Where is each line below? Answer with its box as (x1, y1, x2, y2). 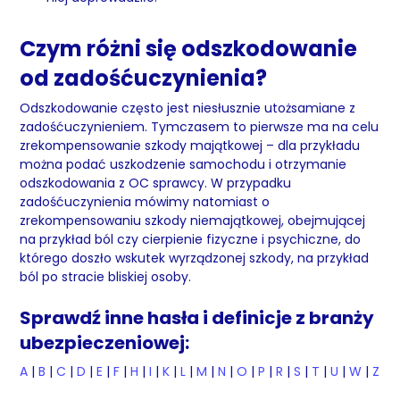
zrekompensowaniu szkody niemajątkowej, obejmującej (20, 212, 366, 229)
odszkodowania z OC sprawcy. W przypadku (20, 174, 292, 192)
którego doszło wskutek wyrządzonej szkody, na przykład (20, 249, 370, 267)
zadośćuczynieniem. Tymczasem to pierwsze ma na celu (20, 118, 379, 136)
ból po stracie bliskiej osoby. (20, 268, 196, 286)
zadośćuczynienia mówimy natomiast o (20, 193, 271, 211)
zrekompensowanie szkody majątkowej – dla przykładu (20, 137, 361, 154)
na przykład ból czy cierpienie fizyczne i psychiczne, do (20, 230, 362, 248)
